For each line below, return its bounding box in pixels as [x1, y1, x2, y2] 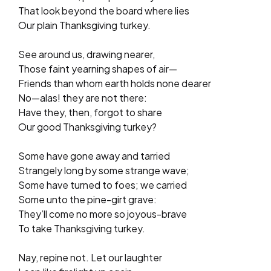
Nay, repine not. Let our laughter [18, 250, 162, 264]
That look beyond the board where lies [18, 4, 189, 17]
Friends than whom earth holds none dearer [18, 76, 211, 90]
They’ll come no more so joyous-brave [18, 207, 187, 220]
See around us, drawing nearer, [18, 47, 155, 60]
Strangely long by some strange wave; [18, 163, 189, 177]
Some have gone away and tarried [18, 149, 170, 162]
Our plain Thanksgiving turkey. [18, 18, 151, 31]
